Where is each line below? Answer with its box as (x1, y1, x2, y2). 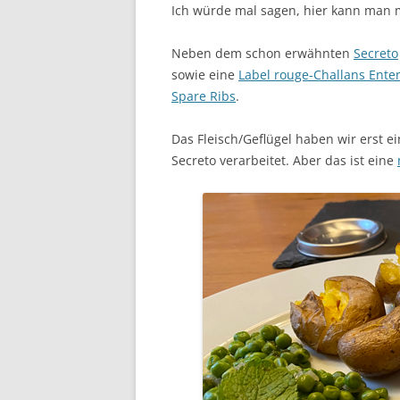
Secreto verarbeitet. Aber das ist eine (171, 151, 397, 169)
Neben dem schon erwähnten (171, 44, 354, 62)
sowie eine (171, 65, 238, 83)
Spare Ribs (171, 87, 236, 104)
